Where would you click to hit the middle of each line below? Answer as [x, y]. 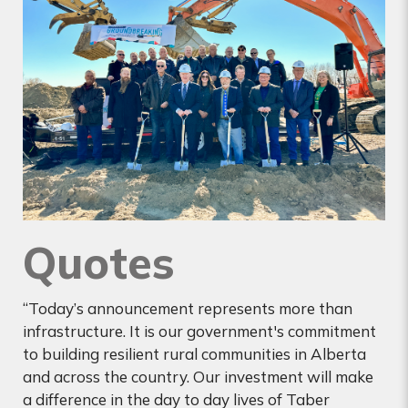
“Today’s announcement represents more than [188, 308]
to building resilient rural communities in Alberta [194, 353]
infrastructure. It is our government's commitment [199, 331]
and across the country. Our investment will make [198, 376]
